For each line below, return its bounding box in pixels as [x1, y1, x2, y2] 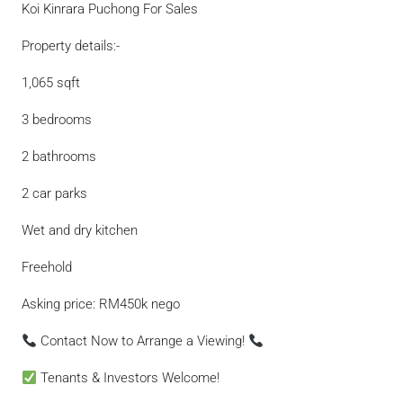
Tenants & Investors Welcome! [37, 370, 220, 386]
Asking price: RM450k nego [22, 296, 180, 312]
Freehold [22, 259, 72, 275]
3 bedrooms [22, 112, 92, 128]
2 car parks [22, 185, 87, 201]
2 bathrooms [22, 148, 96, 165]
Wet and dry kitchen [22, 222, 138, 238]
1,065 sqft [22, 75, 80, 91]
